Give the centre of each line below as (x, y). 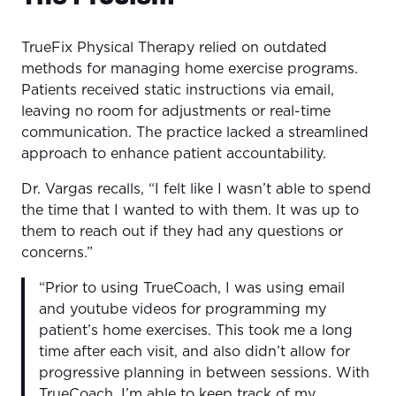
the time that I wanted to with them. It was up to (190, 211)
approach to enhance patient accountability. (174, 154)
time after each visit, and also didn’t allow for (194, 352)
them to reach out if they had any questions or (182, 232)
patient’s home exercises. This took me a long (196, 331)
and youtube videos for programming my (183, 310)
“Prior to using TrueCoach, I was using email (192, 289)
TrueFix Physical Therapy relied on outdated (174, 48)
